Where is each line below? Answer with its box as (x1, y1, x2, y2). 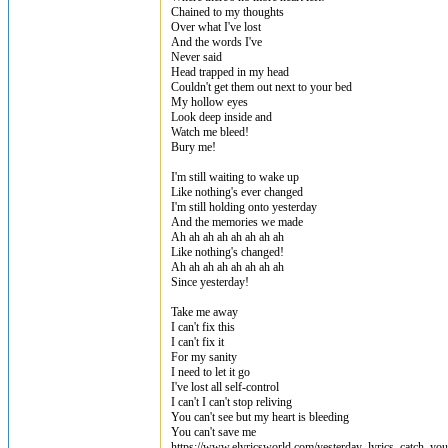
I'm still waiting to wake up (171, 170, 299, 184)
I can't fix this (171, 320, 235, 334)
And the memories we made (171, 215, 303, 229)
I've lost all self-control (171, 380, 279, 394)
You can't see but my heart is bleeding (171, 410, 349, 424)
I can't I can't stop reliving (171, 395, 292, 409)
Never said (171, 50, 222, 64)
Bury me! (171, 140, 216, 154)
